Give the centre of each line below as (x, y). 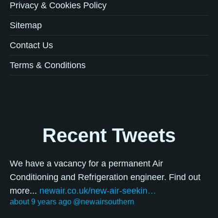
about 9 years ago (41, 202)
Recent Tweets (109, 136)
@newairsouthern (104, 202)
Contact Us (31, 45)
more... (25, 191)
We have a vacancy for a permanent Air (86, 164)
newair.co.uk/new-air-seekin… (98, 191)
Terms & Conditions (48, 65)
